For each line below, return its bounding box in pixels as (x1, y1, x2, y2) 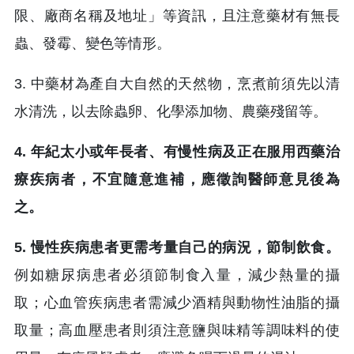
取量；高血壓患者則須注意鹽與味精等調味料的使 (14, 322, 340, 338)
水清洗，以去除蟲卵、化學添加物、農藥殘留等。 (14, 103, 327, 119)
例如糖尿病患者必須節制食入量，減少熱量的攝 (14, 266, 340, 283)
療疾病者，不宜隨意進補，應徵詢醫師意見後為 (14, 171, 340, 187)
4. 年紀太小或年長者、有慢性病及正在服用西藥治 (14, 143, 340, 160)
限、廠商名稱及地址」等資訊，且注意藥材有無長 (14, 7, 340, 24)
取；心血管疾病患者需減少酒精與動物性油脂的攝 (14, 294, 340, 311)
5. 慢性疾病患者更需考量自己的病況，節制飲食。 (14, 239, 340, 255)
